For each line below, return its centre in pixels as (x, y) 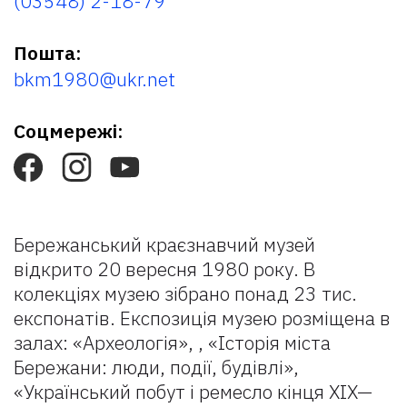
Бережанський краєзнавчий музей (164, 244)
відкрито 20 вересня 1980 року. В (164, 269)
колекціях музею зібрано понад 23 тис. (185, 293)
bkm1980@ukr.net (94, 79)
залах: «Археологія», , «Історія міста (172, 342)
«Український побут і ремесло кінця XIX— (193, 392)
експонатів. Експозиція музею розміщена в (202, 318)
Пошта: (48, 53)
